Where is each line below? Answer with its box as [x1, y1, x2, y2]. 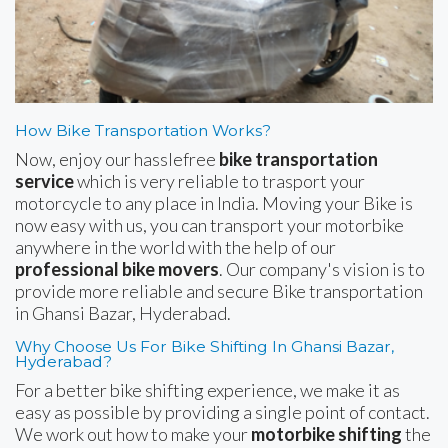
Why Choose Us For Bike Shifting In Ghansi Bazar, [15, 336, 394, 356]
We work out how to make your [15, 422, 251, 445]
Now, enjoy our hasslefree [15, 147, 219, 170]
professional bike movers [15, 257, 219, 280]
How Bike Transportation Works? [15, 120, 271, 140]
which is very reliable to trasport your [74, 169, 365, 192]
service [15, 169, 74, 192]
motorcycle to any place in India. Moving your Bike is [15, 191, 413, 214]
